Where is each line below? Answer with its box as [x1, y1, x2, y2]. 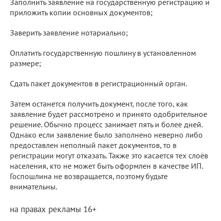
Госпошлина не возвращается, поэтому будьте [10, 171, 168, 181]
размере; [10, 58, 41, 68]
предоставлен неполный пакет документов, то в [10, 140, 177, 150]
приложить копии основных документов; [10, 7, 152, 17]
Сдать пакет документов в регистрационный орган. [10, 78, 187, 88]
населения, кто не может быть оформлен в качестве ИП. [10, 160, 203, 171]
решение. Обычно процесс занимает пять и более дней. [10, 119, 202, 129]
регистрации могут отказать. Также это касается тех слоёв [10, 150, 208, 160]
